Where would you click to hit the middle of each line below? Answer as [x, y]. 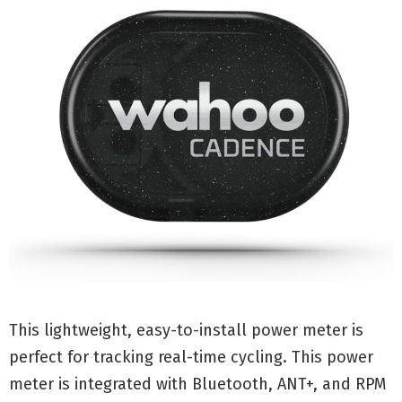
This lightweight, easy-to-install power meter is [186, 331]
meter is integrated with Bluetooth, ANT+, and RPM [197, 385]
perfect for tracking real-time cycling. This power [191, 358]
